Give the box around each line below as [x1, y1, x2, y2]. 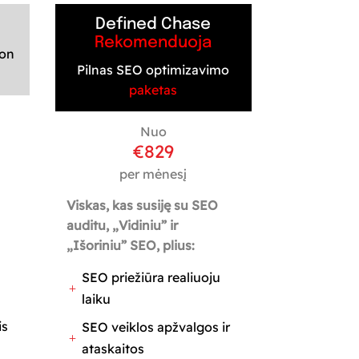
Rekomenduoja [95, 34, 212, 51]
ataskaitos [81, 340, 144, 357]
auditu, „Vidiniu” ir [66, 216, 178, 233]
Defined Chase [95, 15, 212, 33]
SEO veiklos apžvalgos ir [81, 318, 230, 335]
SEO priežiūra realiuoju [81, 268, 220, 285]
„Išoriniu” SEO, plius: [66, 236, 195, 253]
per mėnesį [119, 165, 188, 182]
